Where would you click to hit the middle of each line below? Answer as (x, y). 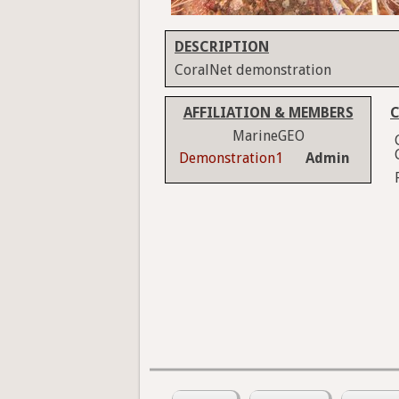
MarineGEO (268, 136)
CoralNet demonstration (253, 70)
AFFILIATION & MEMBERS (268, 113)
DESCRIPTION (222, 47)
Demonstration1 (231, 159)
